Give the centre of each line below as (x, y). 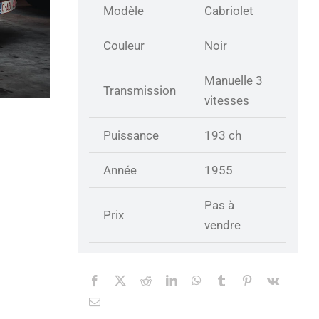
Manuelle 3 (234, 80)
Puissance (131, 135)
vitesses (227, 100)
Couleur (124, 45)
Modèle (124, 10)
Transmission (140, 90)
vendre (223, 225)
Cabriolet (229, 10)
